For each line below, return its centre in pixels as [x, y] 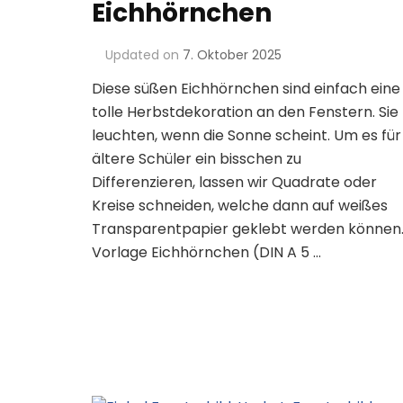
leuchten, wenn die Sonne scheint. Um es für [246, 136]
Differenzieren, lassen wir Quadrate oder [234, 183]
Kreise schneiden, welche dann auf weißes [240, 206]
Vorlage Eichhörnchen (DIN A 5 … [206, 253]
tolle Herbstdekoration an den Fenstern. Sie [245, 112]
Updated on [144, 55]
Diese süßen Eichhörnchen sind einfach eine [246, 89]
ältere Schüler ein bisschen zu [197, 159]
